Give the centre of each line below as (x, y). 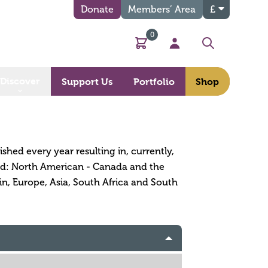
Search (223, 49)
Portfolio (154, 82)
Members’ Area (162, 9)
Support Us (87, 82)
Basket (155, 49)
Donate (97, 9)
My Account (201, 49)
